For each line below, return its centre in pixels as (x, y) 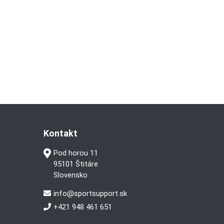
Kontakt (60, 133)
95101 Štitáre (75, 164)
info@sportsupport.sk (90, 194)
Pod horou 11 (75, 153)
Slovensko (70, 175)
